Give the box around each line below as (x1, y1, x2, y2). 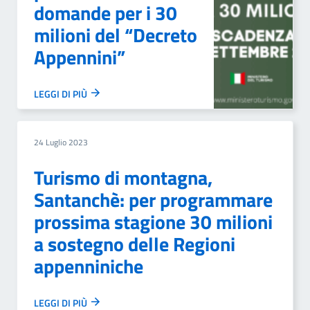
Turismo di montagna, (34, 163, 212, 192)
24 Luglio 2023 (34, 136, 88, 149)
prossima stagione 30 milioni (34, 207, 273, 237)
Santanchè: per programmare (34, 185, 273, 215)
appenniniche (34, 251, 143, 281)
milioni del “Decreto (34, 20, 197, 50)
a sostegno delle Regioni (34, 229, 235, 259)
